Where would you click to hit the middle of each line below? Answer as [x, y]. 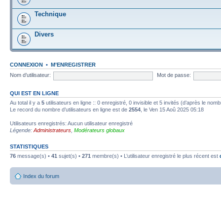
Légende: [22, 130]
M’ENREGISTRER [73, 64]
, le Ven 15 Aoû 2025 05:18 [172, 109]
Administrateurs [52, 130]
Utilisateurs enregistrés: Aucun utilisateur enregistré [71, 123]
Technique [50, 14]
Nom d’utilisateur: [30, 75]
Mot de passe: [174, 75]
